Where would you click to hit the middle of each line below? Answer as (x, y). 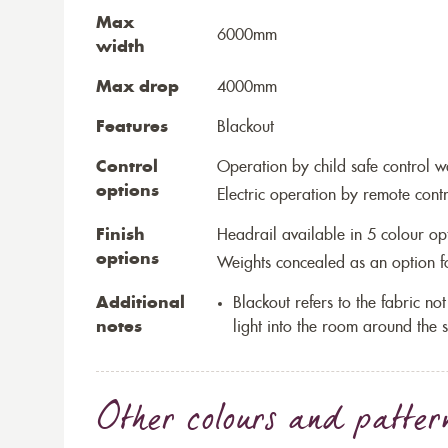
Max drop (137, 87)
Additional (140, 303)
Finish (120, 235)
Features (132, 127)
